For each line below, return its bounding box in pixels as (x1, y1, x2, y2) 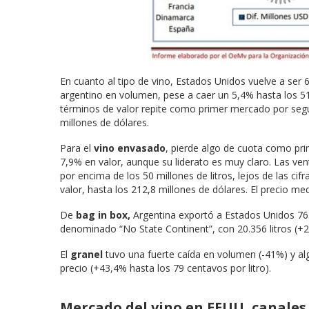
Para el (60, 141, 94, 154)
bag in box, (76, 208, 130, 221)
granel (70, 247, 106, 261)
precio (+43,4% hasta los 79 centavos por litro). (60, 261, 271, 275)
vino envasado (94, 141, 166, 154)
